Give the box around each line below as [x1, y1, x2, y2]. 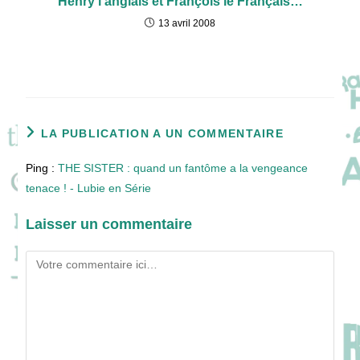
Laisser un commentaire [26, 215, 193, 232]
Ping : [26, 161, 59, 174]
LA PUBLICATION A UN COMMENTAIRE [40, 126, 284, 140]
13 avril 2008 [158, 17, 215, 29]
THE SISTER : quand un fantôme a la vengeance [58, 161, 309, 174]
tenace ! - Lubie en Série [26, 181, 152, 194]
